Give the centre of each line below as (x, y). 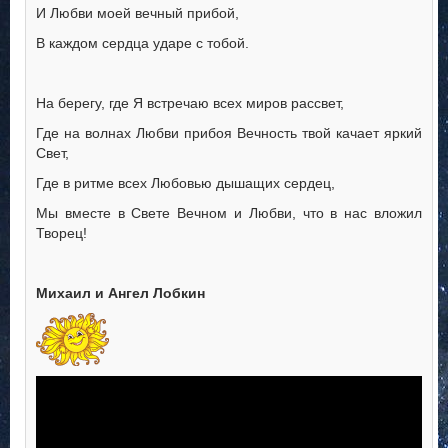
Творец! (61, 233)
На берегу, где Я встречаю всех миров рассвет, (190, 103)
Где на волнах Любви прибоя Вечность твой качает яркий (229, 133)
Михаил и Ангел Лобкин (120, 293)
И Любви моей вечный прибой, (137, 13)
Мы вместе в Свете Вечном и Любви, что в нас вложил (229, 213)
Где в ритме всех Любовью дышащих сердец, (185, 183)
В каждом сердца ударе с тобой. (142, 43)
